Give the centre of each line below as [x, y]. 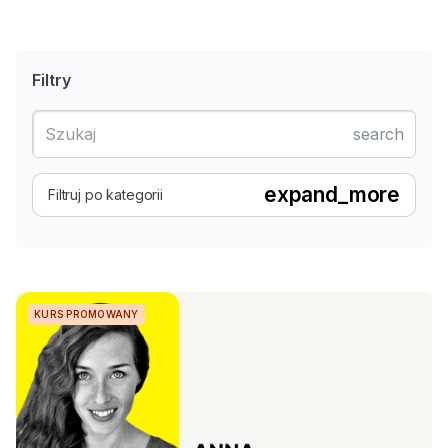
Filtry [51, 80]
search [378, 134]
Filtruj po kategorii [105, 194]
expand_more [331, 194]
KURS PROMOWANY [86, 314]
